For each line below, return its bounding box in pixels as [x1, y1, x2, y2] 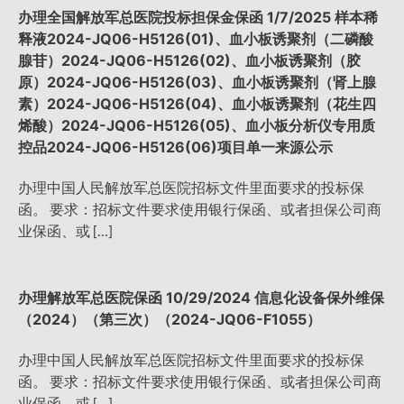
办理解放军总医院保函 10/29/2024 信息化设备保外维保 [18, 288, 384, 307]
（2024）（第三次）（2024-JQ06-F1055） [18, 309, 321, 328]
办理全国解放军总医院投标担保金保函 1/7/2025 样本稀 [18, 8, 378, 27]
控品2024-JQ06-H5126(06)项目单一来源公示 [18, 138, 333, 157]
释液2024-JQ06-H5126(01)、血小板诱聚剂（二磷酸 [18, 30, 373, 49]
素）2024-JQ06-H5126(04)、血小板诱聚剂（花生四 [18, 95, 376, 114]
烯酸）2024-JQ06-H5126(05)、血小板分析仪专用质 [18, 116, 375, 135]
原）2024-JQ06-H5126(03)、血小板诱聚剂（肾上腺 [18, 73, 376, 92]
